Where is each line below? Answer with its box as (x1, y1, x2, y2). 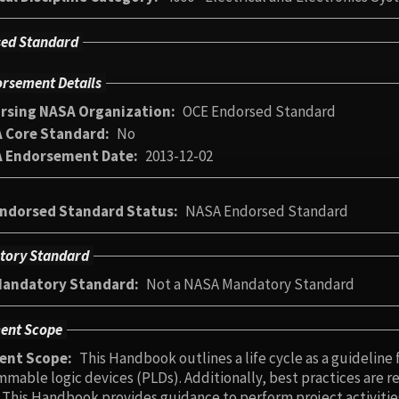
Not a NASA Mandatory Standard (146, 274, 354, 295)
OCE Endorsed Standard (183, 102, 336, 122)
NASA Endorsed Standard (185, 200, 348, 221)
